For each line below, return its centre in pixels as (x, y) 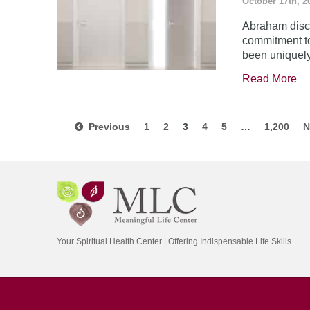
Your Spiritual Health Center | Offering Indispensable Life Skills (174, 241)
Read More (270, 79)
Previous (107, 127)
